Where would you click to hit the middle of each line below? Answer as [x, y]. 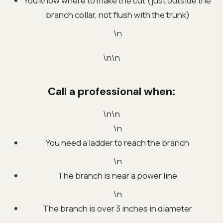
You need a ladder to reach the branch [117, 142]
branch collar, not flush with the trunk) [117, 14]
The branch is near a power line [117, 175]
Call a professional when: [111, 91]
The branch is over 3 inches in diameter [117, 208]
